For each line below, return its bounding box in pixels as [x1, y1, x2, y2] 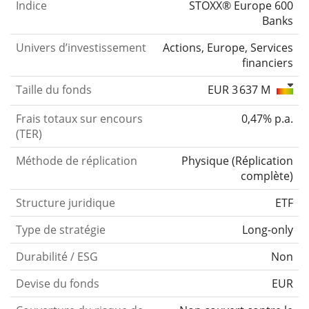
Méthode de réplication [16, 153, 137, 168]
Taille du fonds [16, 82, 92, 97]
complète [241, 168, 290, 183]
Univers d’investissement [16, 40, 146, 55]
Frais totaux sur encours [16, 111, 143, 126]
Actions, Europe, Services [163, 40, 293, 55]
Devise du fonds [16, 276, 99, 291]
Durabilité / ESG [16, 249, 98, 264]
